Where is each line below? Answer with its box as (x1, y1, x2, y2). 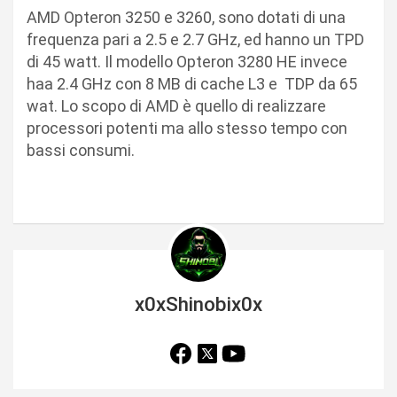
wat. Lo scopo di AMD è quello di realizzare (27, 96, 326, 115)
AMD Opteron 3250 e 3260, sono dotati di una (27, 7, 346, 27)
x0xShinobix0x (135, 292, 262, 316)
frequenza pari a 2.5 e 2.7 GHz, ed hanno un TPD (27, 29, 364, 49)
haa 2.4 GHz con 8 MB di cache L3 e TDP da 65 (27, 74, 357, 93)
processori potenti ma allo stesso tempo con (27, 118, 347, 137)
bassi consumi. (27, 140, 135, 160)
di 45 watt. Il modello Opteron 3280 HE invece (27, 51, 347, 71)
